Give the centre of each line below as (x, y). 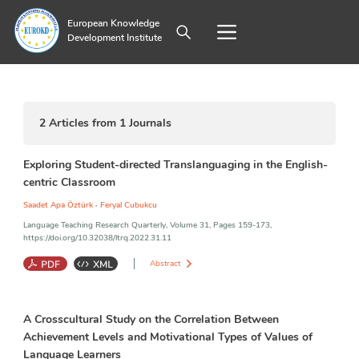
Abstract (165, 264)
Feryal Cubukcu (128, 206)
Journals (148, 123)
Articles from (82, 123)
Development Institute (114, 38)
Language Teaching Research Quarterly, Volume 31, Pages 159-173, (147, 226)
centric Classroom (69, 183)
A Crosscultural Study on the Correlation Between (151, 320)
